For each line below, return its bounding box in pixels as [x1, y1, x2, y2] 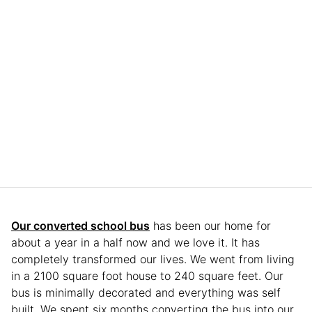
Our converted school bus [11, 219, 150, 233]
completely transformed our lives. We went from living [11, 252, 295, 267]
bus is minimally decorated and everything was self [11, 286, 281, 300]
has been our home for [150, 219, 271, 233]
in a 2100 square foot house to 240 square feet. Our [11, 269, 283, 283]
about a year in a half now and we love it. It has [11, 235, 260, 250]
